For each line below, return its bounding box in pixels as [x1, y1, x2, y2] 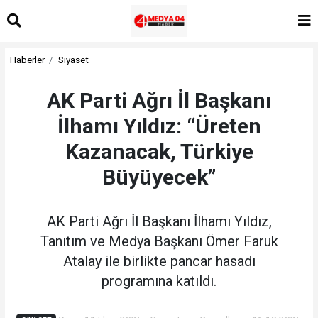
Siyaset [58, 53, 89, 65]
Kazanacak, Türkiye [65, 138, 253, 164]
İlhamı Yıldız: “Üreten [57, 113, 261, 138]
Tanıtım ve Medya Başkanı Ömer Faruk [40, 232, 278, 250]
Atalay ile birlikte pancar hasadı [62, 252, 256, 270]
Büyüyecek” [102, 164, 216, 190]
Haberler [9, 53, 45, 65]
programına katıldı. [102, 272, 216, 290]
